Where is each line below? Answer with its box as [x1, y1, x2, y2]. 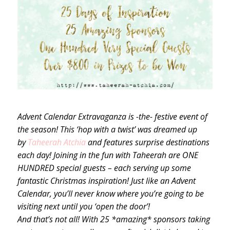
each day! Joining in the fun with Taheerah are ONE [17, 149, 198, 161]
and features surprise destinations [85, 136, 209, 148]
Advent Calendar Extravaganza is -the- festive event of [17, 110, 207, 122]
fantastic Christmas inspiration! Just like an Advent [17, 175, 196, 186]
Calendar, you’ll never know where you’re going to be [17, 187, 204, 199]
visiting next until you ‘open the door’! [17, 200, 150, 212]
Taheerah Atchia [27, 136, 86, 148]
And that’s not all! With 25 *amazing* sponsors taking [17, 213, 210, 225]
